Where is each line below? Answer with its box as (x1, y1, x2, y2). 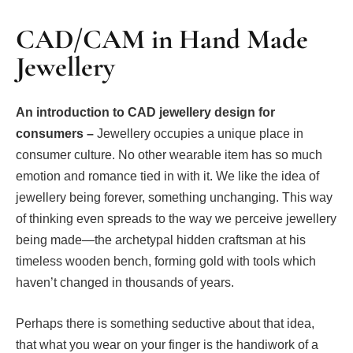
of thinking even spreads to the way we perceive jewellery (16, 212, 336, 226)
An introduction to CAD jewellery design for (16, 106, 275, 120)
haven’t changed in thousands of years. (16, 276, 234, 290)
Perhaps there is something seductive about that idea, (16, 316, 314, 330)
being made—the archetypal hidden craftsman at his (16, 233, 306, 247)
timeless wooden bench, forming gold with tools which (16, 255, 316, 269)
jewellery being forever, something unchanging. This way (16, 191, 333, 205)
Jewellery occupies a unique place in (97, 127, 303, 141)
